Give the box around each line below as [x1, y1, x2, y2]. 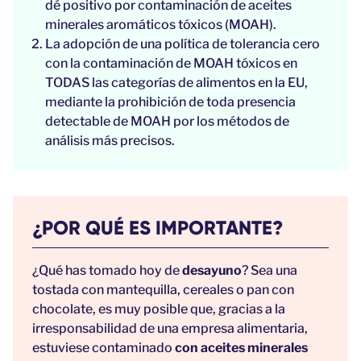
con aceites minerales [175, 340, 308, 356]
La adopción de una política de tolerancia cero [45, 36, 320, 52]
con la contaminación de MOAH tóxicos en [45, 56, 297, 72]
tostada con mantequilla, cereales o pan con [32, 282, 294, 298]
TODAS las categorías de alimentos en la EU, [45, 75, 308, 91]
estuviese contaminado [32, 340, 175, 356]
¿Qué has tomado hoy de [32, 263, 182, 279]
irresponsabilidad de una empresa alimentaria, [32, 321, 308, 337]
